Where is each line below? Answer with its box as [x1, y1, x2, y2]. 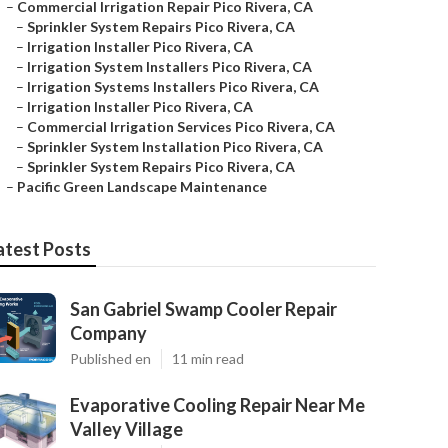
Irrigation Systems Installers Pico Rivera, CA [27, 78, 319, 95]
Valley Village [70, 418, 183, 440]
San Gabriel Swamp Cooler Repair [70, 298, 337, 320]
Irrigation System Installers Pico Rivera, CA [27, 58, 312, 75]
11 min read [172, 350, 244, 367]
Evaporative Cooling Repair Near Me [70, 394, 365, 416]
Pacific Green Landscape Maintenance [17, 178, 267, 195]
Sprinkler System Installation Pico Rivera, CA [27, 138, 323, 155]
